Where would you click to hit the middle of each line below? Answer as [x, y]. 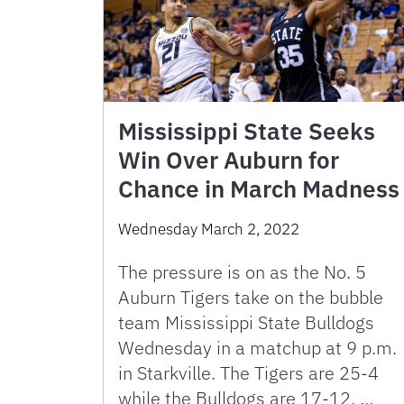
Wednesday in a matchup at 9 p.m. [257, 348]
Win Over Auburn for [229, 160]
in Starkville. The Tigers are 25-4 [248, 373]
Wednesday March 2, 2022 [209, 230]
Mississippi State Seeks [247, 131]
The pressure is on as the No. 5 [242, 272]
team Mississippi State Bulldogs [246, 323]
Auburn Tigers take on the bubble [251, 298]
